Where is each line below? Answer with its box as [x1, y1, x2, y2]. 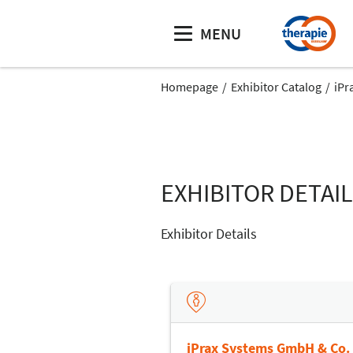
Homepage [161, 79, 218, 95]
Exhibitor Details [161, 225, 257, 243]
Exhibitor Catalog [231, 79, 321, 95]
